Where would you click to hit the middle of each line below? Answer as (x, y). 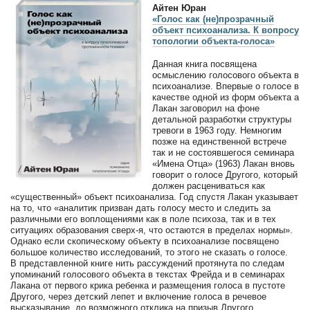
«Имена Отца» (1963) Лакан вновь (224, 164)
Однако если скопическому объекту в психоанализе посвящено (145, 241)
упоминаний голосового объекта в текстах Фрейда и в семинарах (148, 275)
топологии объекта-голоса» (213, 41)
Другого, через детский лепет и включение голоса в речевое (138, 297)
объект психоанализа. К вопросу (226, 30)
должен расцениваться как (209, 186)
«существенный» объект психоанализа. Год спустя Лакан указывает (154, 197)
